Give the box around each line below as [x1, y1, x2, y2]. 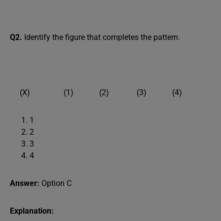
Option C [39, 179, 72, 188]
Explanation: [10, 206, 54, 216]
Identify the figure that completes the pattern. [22, 33, 180, 42]
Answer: [10, 179, 39, 188]
